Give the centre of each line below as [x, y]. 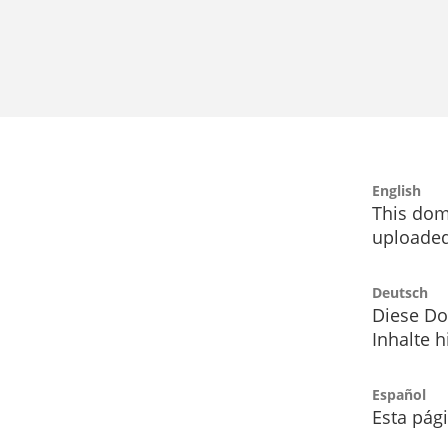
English [396, 191]
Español [399, 395]
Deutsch [400, 293]
